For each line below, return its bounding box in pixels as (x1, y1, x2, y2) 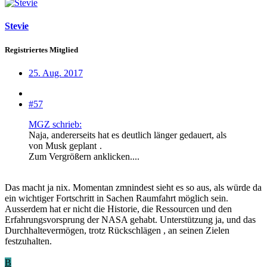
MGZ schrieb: (29, 119, 82, 129)
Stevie (5, 21, 29, 32)
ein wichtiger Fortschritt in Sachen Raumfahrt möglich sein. (5, 193, 228, 203)
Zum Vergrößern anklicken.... (29, 151, 139, 162)
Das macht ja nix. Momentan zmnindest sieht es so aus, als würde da (5, 182, 262, 193)
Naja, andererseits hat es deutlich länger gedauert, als (29, 129, 226, 140)
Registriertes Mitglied (5, 45, 78, 54)
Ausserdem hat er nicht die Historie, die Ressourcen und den (5, 203, 232, 214)
